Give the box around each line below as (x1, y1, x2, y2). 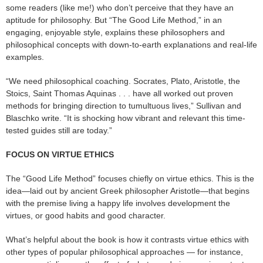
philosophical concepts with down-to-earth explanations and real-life (6, 40, 257, 50)
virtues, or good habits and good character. (6, 211, 166, 221)
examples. (6, 52, 44, 62)
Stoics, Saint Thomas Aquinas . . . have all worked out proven (6, 89, 233, 99)
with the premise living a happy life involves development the (6, 198, 230, 208)
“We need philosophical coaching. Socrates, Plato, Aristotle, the (6, 76, 240, 86)
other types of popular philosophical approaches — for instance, (6, 247, 243, 257)
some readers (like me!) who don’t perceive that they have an (6, 3, 234, 13)
